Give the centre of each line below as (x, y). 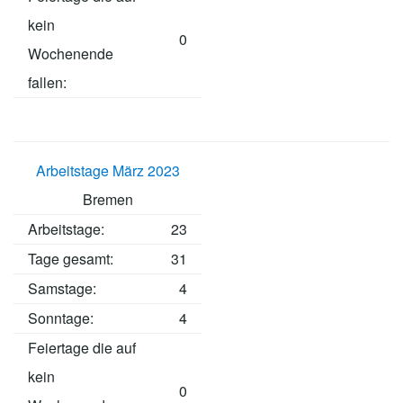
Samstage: (62, 289)
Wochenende (71, 54)
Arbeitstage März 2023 (107, 171)
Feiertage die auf (82, 348)
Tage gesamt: (71, 259)
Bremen (107, 200)
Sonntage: (61, 318)
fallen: (47, 83)
